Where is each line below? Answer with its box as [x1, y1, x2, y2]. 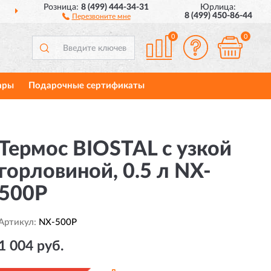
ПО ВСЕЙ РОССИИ [171, 8, 249, 16]
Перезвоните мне [71, 13, 131, 20]
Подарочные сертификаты [28, 81, 145, 90]
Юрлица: [200, 3, 237, 11]
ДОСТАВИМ [122, 8, 171, 16]
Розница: [44, 3, 82, 11]
